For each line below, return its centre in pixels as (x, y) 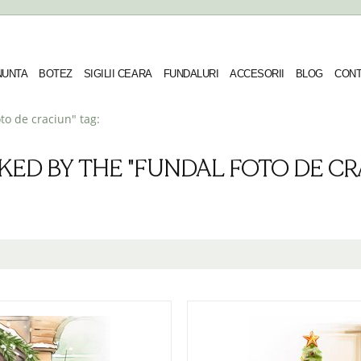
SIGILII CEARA (118, 74)
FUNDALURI (191, 74)
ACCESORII (257, 74)
